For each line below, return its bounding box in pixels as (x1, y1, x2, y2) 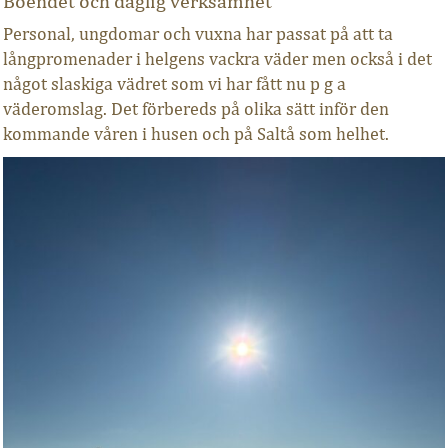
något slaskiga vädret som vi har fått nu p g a (2, 73, 346, 94)
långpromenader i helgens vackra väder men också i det (2, 48, 432, 69)
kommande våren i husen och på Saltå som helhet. (2, 123, 389, 144)
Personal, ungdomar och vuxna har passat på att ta (2, 23, 393, 44)
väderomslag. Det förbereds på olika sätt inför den (2, 98, 389, 119)
